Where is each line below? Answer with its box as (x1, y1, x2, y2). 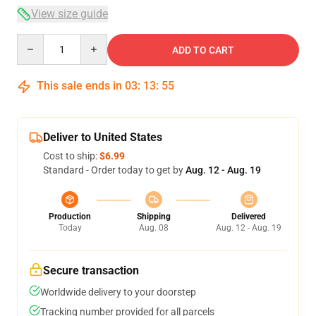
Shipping (136, 212, 171, 221)
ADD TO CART (172, 44, 234, 56)
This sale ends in (34, 79, 125, 92)
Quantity (16, 35, 55, 46)
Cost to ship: (43, 150, 99, 162)
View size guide (31, 7, 108, 20)
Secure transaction (43, 264, 139, 277)
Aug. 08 (138, 223, 169, 233)
